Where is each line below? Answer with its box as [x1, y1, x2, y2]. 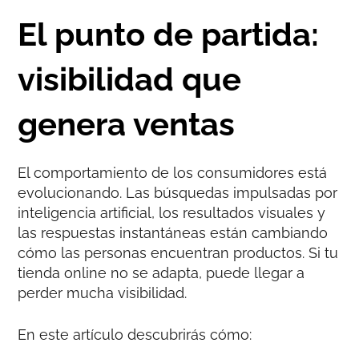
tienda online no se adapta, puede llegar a [18, 264, 305, 282]
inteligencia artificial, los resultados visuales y [18, 204, 326, 222]
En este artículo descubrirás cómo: [18, 326, 252, 344]
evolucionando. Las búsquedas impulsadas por [18, 184, 338, 202]
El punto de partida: [18, 15, 320, 54]
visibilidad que [18, 60, 242, 99]
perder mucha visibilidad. [18, 284, 188, 302]
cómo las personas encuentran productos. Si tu [18, 244, 339, 262]
